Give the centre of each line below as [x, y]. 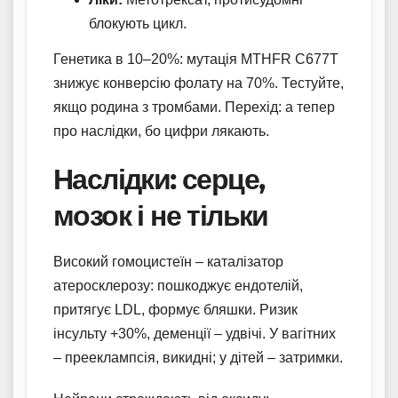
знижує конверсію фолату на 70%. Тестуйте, [199, 83]
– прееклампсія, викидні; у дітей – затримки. [198, 357]
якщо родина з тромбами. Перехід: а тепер [194, 107]
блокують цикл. [138, 23]
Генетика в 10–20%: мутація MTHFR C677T [196, 59]
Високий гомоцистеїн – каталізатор [168, 261]
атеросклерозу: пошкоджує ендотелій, [178, 285]
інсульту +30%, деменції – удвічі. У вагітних [195, 333]
